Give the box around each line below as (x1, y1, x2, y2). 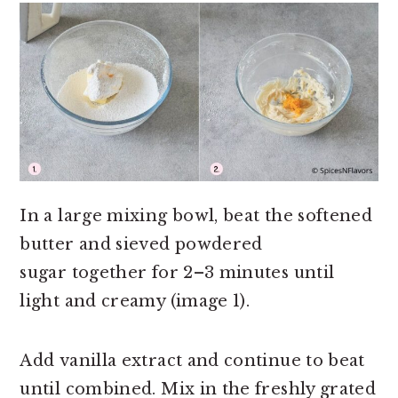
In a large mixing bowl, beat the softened (20, 206, 373, 227)
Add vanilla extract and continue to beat (20, 351, 365, 371)
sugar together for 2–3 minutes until (20, 263, 335, 283)
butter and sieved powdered (20, 235, 263, 255)
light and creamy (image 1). (20, 291, 251, 312)
